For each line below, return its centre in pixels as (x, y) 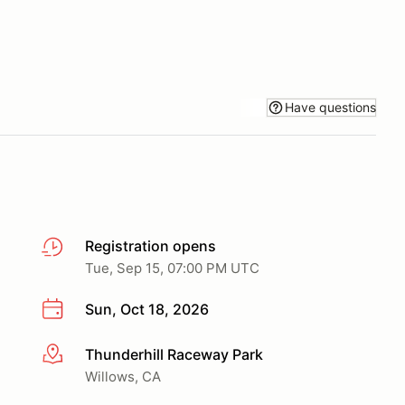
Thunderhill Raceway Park (174, 354)
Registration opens (151, 246)
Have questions (330, 107)
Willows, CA (123, 376)
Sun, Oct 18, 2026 (147, 309)
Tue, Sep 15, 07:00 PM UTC (172, 268)
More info (74, 355)
